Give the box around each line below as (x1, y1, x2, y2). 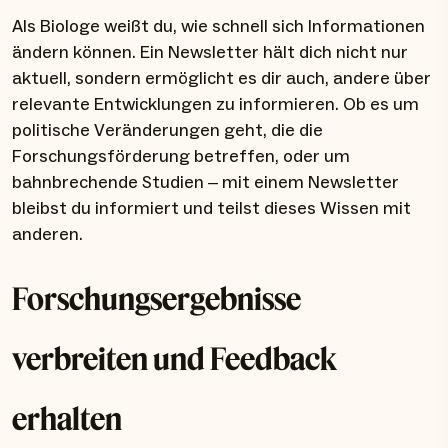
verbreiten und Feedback (12, 340, 337, 377)
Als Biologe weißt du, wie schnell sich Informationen (12, 15, 425, 39)
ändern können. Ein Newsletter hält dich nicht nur (12, 41, 408, 65)
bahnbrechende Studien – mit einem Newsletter (12, 171, 399, 195)
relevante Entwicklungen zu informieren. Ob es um (12, 93, 419, 117)
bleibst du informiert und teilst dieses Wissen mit (12, 197, 411, 221)
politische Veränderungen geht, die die (12, 119, 323, 143)
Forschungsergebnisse (12, 280, 301, 317)
